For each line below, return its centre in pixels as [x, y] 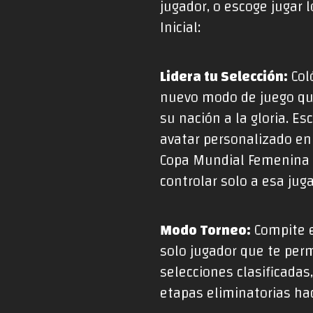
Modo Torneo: [206, 231]
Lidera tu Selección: [224, 77]
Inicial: [181, 28]
